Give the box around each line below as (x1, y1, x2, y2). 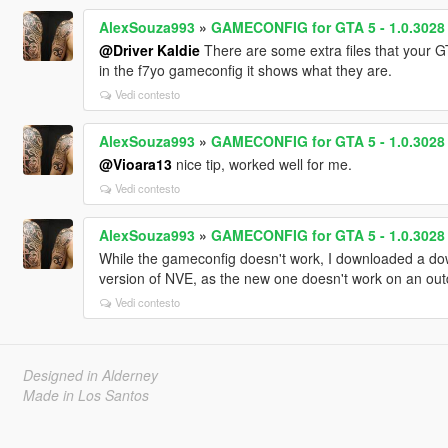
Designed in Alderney (22, 365, 158, 386)
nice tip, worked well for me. (171, 154, 352, 175)
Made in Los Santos (22, 385, 149, 406)
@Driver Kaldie (98, 40, 200, 61)
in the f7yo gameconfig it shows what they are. (98, 60, 392, 81)
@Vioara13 (98, 154, 172, 175)
